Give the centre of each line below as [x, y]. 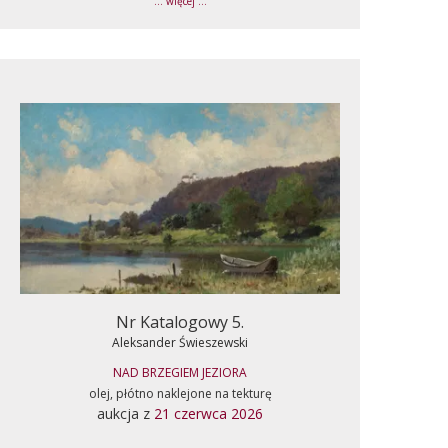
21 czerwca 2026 [208, 413]
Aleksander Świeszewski [180, 342]
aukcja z [125, 413]
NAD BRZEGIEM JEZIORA [180, 372]
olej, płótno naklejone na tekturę [180, 393]
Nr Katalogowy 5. [180, 321]
